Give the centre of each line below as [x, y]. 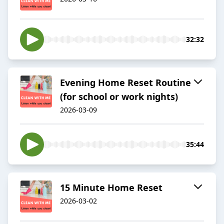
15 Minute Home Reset [111, 188]
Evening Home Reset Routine [125, 83]
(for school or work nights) [119, 97]
